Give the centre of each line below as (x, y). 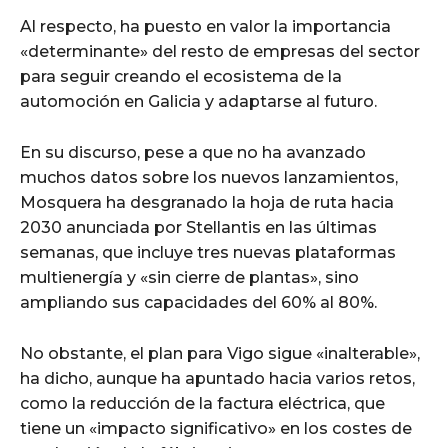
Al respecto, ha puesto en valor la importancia (205, 26)
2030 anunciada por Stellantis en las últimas (198, 227)
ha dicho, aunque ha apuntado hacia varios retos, (217, 378)
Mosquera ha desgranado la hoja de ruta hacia (207, 202)
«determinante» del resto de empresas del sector (220, 51)
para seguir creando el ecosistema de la (181, 76)
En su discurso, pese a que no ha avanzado (193, 152)
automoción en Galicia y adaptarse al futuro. (198, 101)
